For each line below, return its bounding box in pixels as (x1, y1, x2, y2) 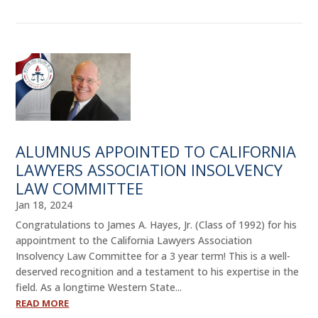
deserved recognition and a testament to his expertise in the (16, 265, 300, 279)
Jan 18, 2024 (16, 198, 73, 212)
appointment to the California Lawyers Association (16, 234, 253, 248)
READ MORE (16, 297, 70, 310)
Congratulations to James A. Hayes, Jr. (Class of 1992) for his (16, 218, 297, 232)
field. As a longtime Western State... (16, 280, 182, 295)
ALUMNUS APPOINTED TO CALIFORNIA (16, 141, 297, 163)
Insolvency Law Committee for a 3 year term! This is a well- (16, 249, 291, 263)
